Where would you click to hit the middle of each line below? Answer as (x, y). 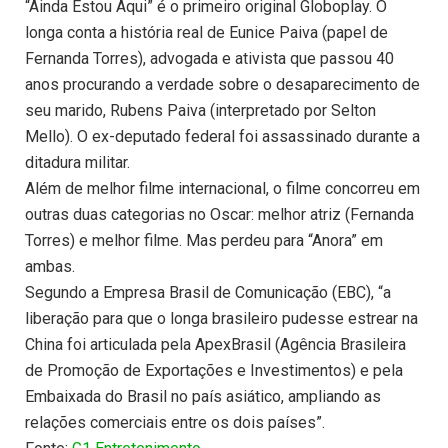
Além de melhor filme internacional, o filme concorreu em (222, 189)
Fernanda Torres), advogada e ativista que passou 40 (209, 59)
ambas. (50, 267)
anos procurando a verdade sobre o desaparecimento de (222, 85)
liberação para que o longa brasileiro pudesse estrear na (221, 319)
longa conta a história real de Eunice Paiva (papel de (206, 33)
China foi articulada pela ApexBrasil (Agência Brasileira (215, 345)
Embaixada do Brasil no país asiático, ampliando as (203, 397)
